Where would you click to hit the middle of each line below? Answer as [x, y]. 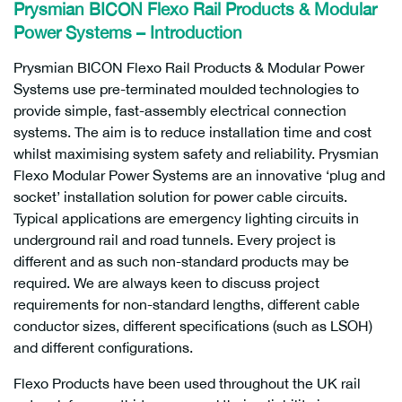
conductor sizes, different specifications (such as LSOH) [193, 326]
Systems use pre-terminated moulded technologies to [186, 89]
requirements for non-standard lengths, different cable [187, 304]
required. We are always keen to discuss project [166, 283]
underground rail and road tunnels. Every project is [175, 240]
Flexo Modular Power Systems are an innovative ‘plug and [199, 175]
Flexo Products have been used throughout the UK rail [187, 383]
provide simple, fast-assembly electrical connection [180, 110]
